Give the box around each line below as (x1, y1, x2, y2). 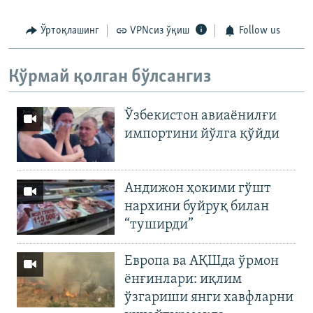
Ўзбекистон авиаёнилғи (124, 109, 277, 124)
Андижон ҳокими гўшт (124, 182, 271, 196)
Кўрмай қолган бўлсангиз (8, 67, 211, 87)
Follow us (238, 25, 280, 37)
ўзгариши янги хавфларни (124, 290, 293, 305)
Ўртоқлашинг (40, 25, 99, 37)
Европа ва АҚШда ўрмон (124, 254, 279, 268)
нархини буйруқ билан (124, 200, 269, 214)
